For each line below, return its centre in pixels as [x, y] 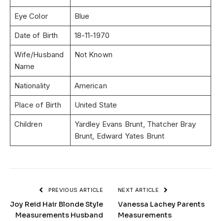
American [91, 85]
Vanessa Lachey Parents [161, 204]
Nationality [32, 85]
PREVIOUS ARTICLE [75, 190]
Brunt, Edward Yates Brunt [119, 136]
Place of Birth [37, 105]
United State [96, 105]
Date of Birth [36, 35]
